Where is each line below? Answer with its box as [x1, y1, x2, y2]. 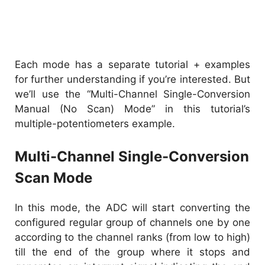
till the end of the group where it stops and [15, 246, 250, 258]
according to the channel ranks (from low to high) [15, 231, 250, 244]
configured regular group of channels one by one [15, 216, 250, 229]
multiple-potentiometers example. [15, 117, 175, 130]
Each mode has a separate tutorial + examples [15, 58, 250, 70]
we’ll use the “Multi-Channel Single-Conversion [15, 88, 250, 100]
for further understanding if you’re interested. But [15, 73, 250, 85]
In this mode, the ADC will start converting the [15, 202, 250, 214]
